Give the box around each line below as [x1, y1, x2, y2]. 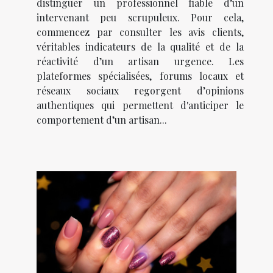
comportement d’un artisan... [37, 113, 167, 127]
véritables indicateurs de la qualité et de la [37, 40, 244, 54]
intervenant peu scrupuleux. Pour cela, [37, 11, 244, 24]
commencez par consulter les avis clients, [37, 26, 244, 39]
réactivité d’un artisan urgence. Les [37, 55, 244, 68]
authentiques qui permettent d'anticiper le [37, 99, 244, 112]
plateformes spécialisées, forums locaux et [37, 69, 244, 83]
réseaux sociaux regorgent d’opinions [37, 84, 244, 97]
